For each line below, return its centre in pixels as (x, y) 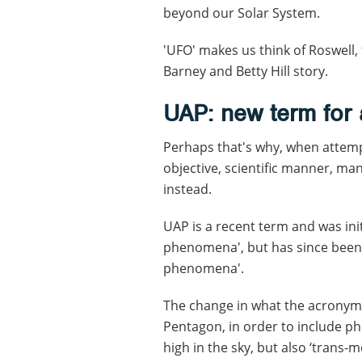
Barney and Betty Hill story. (246, 71)
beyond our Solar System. (242, 13)
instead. (187, 189)
